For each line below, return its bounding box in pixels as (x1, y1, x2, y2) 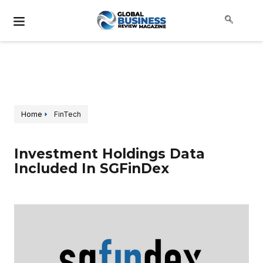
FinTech (54, 110, 81, 119)
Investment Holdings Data (14, 146, 205, 162)
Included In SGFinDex (14, 160, 169, 177)
